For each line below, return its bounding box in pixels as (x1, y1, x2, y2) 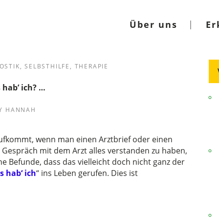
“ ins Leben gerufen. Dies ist (36, 168, 138, 178)
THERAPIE (74, 62, 109, 70)
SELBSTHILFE (24, 62, 70, 70)
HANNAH (5, 106, 36, 114)
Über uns (130, 19, 177, 30)
